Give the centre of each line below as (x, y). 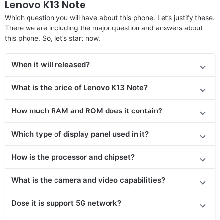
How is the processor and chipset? (73, 157)
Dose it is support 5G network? (66, 203)
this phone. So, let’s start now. (53, 38)
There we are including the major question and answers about (104, 27)
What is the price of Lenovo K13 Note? (80, 87)
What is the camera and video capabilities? (88, 180)
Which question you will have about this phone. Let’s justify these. (110, 17)
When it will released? (51, 64)
